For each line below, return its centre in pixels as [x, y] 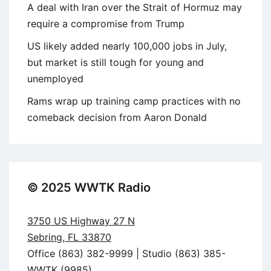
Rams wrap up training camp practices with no [134, 101]
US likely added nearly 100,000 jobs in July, [127, 46]
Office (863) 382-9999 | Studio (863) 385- [126, 253]
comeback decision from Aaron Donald [117, 117]
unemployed [55, 78]
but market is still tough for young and [116, 62]
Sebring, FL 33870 [69, 237]
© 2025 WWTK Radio [89, 187]
